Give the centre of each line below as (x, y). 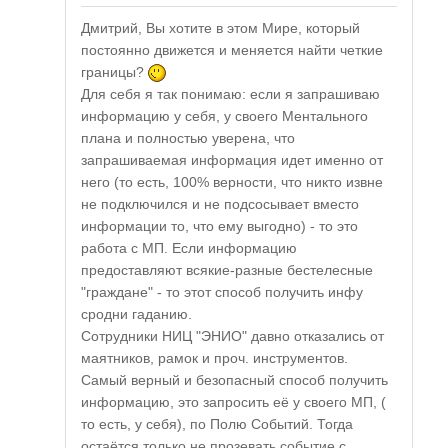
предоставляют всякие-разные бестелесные (227, 270)
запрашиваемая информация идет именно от (232, 160)
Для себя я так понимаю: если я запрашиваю (230, 94)
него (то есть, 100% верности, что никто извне (232, 182)
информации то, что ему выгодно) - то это (219, 226)
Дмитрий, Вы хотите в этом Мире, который (220, 28)
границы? (114, 72)
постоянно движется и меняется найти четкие (232, 50)
